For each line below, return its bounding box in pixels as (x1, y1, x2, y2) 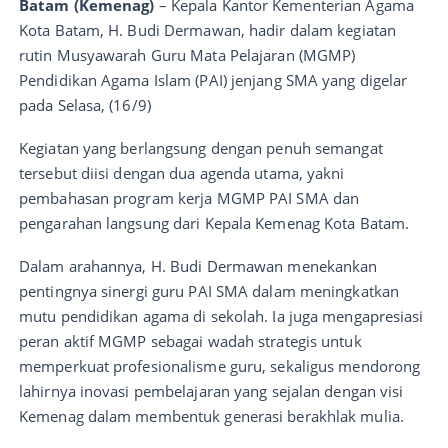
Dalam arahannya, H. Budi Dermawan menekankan (19, 255, 378, 276)
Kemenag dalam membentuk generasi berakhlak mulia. (19, 405, 404, 426)
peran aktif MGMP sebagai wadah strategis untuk (19, 330, 362, 351)
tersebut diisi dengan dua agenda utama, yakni (19, 162, 345, 183)
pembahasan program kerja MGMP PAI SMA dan (19, 187, 360, 208)
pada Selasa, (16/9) (19, 94, 151, 115)
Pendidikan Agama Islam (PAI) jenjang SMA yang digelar (19, 69, 408, 90)
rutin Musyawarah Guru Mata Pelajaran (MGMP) (19, 44, 356, 65)
